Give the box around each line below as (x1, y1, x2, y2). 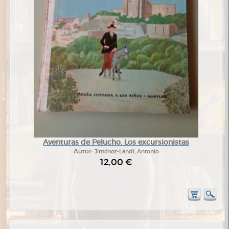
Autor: (73, 147, 95, 155)
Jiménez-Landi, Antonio (94, 147, 159, 155)
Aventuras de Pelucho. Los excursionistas (43, 137, 189, 147)
